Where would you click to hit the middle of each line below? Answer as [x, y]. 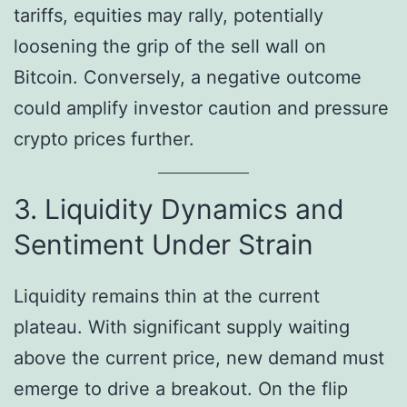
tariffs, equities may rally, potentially [169, 16]
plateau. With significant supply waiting [182, 328]
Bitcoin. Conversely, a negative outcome [188, 78]
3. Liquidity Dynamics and [179, 209]
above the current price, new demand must [199, 358]
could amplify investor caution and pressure [201, 109]
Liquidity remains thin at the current [167, 297]
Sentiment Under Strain [164, 245]
